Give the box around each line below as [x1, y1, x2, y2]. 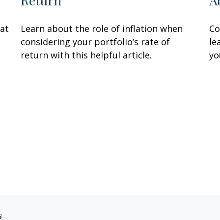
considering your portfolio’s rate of [21, 36, 170, 48]
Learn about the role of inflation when [21, 23, 183, 35]
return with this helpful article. [21, 49, 152, 61]
